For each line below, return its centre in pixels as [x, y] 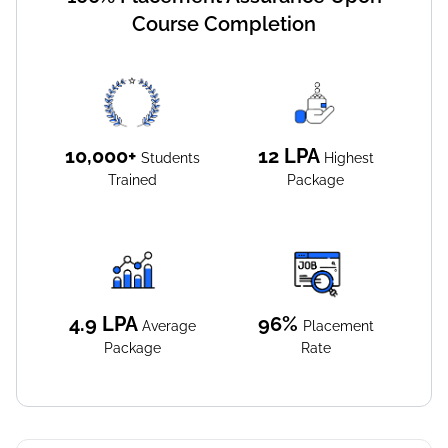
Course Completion [224, 24]
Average [169, 326]
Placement [338, 326]
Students [170, 158]
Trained [132, 180]
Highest [348, 158]
